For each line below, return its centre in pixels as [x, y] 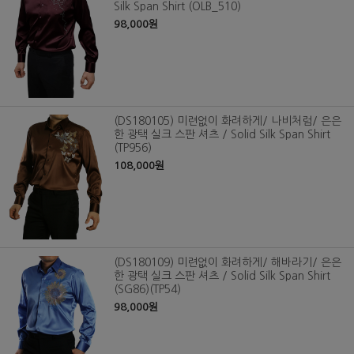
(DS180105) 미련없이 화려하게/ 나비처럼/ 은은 [228, 121]
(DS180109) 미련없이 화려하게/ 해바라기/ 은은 [228, 262]
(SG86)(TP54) [147, 289]
